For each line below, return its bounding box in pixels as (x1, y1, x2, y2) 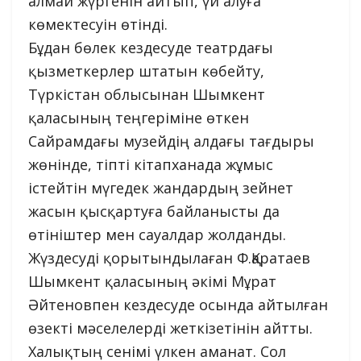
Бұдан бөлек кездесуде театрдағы (28, 37, 273, 57)
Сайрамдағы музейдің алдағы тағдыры (28, 131, 314, 151)
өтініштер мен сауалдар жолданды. (28, 224, 286, 244)
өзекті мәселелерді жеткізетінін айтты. (28, 317, 313, 338)
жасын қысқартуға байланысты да (28, 201, 280, 221)
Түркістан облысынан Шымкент (28, 84, 265, 104)
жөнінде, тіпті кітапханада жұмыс (28, 154, 273, 174)
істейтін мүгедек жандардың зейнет (28, 177, 293, 197)
